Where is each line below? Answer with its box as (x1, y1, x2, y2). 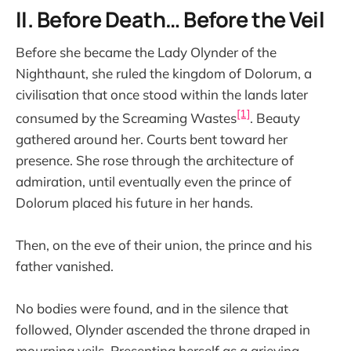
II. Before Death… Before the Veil (16, 4, 325, 34)
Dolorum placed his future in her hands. (16, 194, 253, 211)
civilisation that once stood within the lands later (16, 86, 308, 103)
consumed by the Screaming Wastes (16, 109, 237, 126)
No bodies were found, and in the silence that (16, 300, 288, 317)
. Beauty (250, 109, 300, 126)
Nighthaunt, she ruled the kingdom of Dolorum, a (16, 65, 312, 82)
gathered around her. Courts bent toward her (16, 130, 288, 147)
